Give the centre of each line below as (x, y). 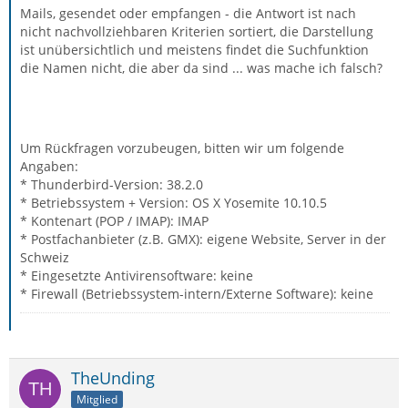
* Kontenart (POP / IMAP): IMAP (114, 221)
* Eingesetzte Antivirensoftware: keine (137, 275)
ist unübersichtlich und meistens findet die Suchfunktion (194, 50)
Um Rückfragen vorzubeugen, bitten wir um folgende (182, 148)
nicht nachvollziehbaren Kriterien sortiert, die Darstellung (197, 31)
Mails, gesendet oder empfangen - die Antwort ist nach (188, 13)
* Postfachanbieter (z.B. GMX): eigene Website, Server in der (203, 239)
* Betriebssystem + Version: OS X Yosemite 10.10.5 (173, 203)
